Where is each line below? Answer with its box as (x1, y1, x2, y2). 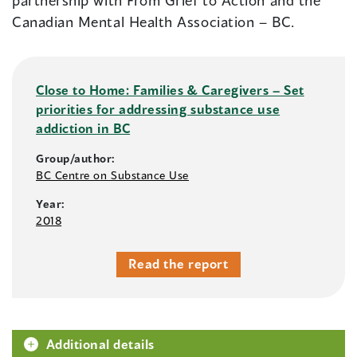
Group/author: (36, 151, 116, 166)
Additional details (46, 336, 155, 352)
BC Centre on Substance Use (36, 168, 190, 182)
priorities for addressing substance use (36, 101, 280, 117)
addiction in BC (36, 120, 131, 136)
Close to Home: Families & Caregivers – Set (36, 82, 304, 98)
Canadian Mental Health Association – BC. (12, 13, 295, 31)
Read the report (128, 256, 229, 272)
